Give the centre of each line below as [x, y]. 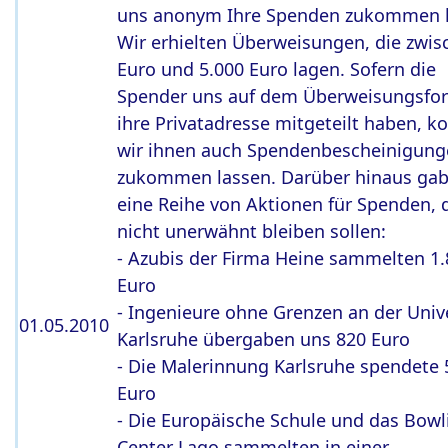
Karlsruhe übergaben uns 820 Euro [263, 339]
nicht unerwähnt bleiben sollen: [251, 231]
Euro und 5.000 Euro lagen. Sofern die [276, 69]
